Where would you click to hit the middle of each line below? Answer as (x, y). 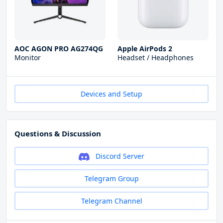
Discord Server (119, 156)
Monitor (28, 58)
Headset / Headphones (156, 58)
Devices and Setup (111, 94)
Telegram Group (111, 179)
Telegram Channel (111, 201)
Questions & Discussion (58, 134)
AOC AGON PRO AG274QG (59, 49)
